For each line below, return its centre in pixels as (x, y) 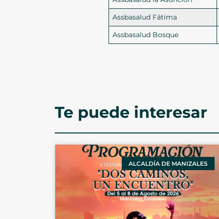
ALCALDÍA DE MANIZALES (168, 163)
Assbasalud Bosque (146, 35)
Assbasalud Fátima (145, 17)
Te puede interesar (131, 112)
